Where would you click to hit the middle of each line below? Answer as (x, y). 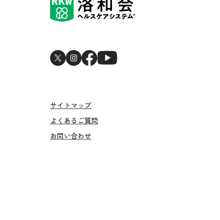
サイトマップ (71, 105)
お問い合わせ (71, 136)
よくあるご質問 (74, 121)
